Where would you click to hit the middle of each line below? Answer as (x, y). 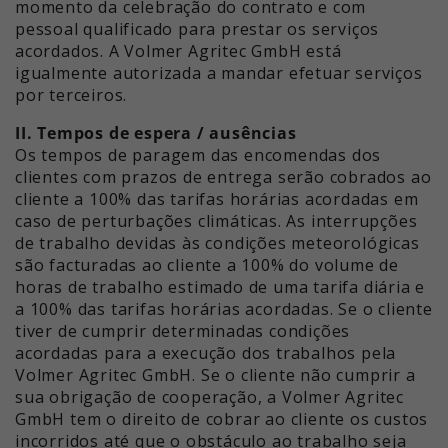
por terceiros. (71, 95)
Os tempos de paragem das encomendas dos (198, 155)
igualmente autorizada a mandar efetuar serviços (219, 73)
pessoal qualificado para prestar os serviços (197, 29)
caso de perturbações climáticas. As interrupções (216, 221)
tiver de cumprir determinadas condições (183, 331)
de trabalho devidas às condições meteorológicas (217, 243)
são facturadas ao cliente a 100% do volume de (207, 265)
